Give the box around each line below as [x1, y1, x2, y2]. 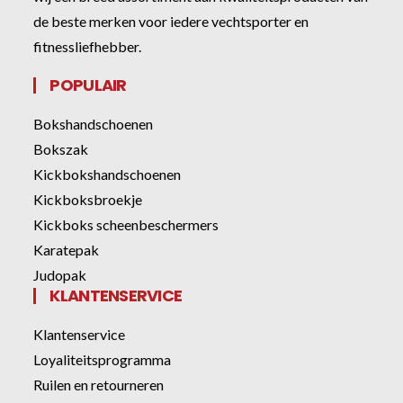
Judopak [33, 265, 87, 283]
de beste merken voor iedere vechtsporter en [33, 12, 309, 30]
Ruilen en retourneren [33, 375, 165, 393]
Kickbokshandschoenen [33, 165, 182, 183]
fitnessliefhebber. [33, 37, 142, 55]
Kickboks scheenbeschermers [33, 215, 219, 233]
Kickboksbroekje [33, 190, 143, 208]
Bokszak [33, 139, 89, 157]
